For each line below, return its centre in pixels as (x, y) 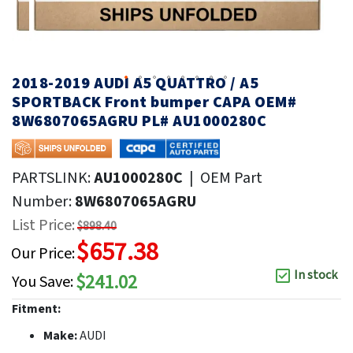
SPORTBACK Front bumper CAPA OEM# (154, 102)
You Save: (43, 282)
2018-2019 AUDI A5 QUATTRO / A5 (135, 83)
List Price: (43, 225)
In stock (316, 275)
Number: (43, 201)
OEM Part (231, 178)
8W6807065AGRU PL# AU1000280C (139, 121)
